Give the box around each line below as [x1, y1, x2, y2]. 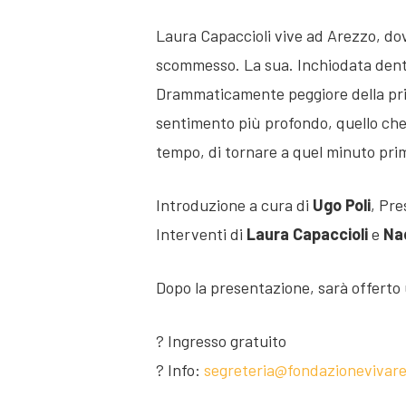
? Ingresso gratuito [156, 331, 286, 351]
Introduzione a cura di [156, 195, 313, 215]
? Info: [156, 360, 204, 380]
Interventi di [156, 224, 246, 244]
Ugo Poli [313, 195, 371, 215]
